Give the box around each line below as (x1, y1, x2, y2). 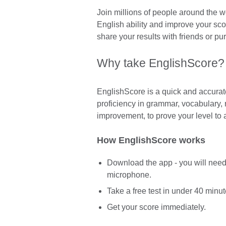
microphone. (107, 171, 151, 180)
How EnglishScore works (97, 135, 205, 145)
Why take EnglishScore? (97, 56, 224, 70)
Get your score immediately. (107, 203, 206, 212)
